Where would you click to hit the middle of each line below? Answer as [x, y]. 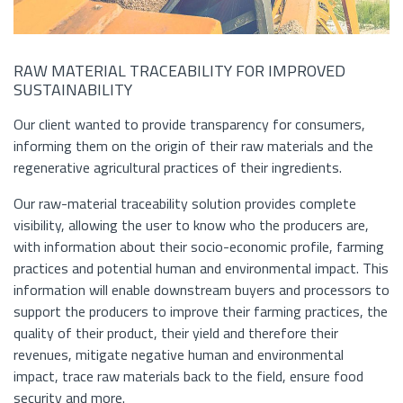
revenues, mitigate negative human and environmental [179, 355]
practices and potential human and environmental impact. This [201, 269]
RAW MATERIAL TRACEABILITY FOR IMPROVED [179, 71]
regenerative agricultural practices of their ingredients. [178, 168]
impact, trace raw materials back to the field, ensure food [188, 376]
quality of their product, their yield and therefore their [176, 333]
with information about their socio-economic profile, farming [199, 247]
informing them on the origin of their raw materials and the [193, 146]
